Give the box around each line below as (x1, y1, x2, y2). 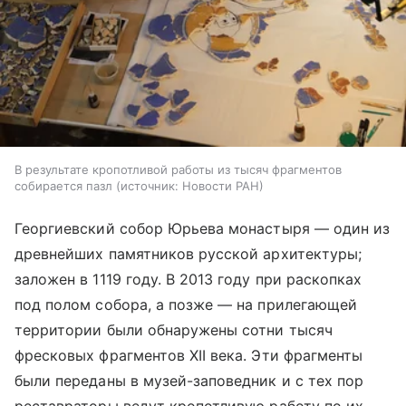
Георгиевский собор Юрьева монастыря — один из (14, 219, 391, 238)
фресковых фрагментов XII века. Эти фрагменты (14, 346, 363, 365)
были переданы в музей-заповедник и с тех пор (14, 372, 364, 391)
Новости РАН (182, 179, 259, 194)
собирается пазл (14, 179, 112, 194)
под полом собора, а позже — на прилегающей (14, 295, 358, 314)
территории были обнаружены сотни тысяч (14, 321, 333, 340)
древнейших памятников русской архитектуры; (14, 245, 362, 264)
